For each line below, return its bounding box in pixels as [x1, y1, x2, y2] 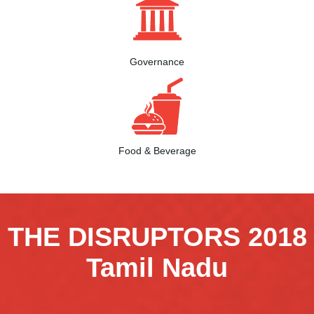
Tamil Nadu [86, 253, 228, 282]
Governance [130, 56, 184, 67]
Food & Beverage [118, 145, 196, 156]
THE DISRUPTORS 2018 [7, 222, 307, 252]
